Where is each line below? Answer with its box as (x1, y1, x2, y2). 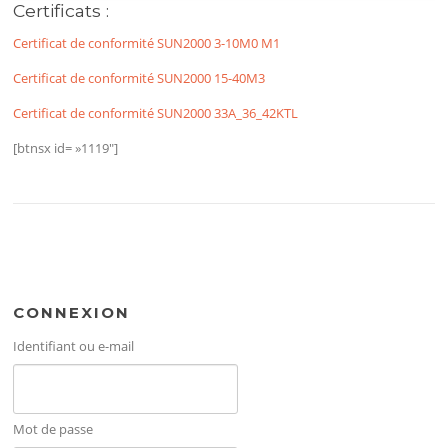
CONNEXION (13, 302, 131, 322)
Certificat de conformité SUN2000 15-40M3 (13, 69, 266, 88)
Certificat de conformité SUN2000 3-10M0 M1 (13, 34, 281, 53)
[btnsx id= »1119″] (13, 139, 119, 158)
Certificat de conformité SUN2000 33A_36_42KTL (13, 104, 299, 123)
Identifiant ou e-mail (13, 336, 135, 355)
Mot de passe (13, 419, 94, 438)
